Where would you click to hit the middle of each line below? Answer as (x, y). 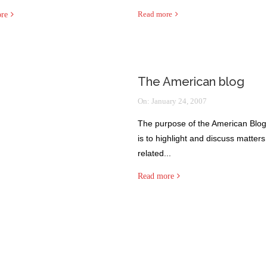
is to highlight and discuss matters (201, 138)
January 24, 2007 (179, 101)
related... (154, 153)
